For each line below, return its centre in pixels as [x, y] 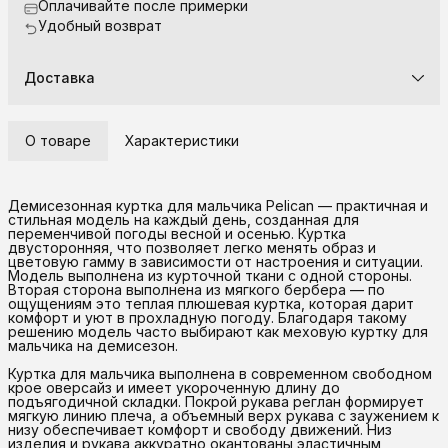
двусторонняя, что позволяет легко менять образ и [192, 247]
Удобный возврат [100, 25]
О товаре [58, 140]
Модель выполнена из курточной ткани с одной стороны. [210, 275]
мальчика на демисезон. [93, 345]
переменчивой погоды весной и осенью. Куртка [177, 233]
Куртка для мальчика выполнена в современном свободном [220, 373]
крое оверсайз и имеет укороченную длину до [174, 387]
